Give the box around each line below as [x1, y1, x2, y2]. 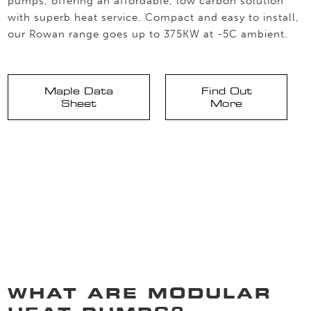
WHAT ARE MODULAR [8, 283, 273, 303]
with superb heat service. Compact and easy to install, [8, 10, 300, 24]
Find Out [201, 85, 252, 97]
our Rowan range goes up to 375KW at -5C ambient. [8, 27, 289, 40]
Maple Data [44, 85, 113, 97]
